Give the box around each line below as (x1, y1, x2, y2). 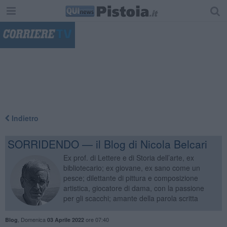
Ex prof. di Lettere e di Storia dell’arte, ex (63, 152, 194, 163)
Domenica (20, 215, 47, 223)
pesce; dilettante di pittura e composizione (63, 172, 198, 183)
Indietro (9, 112, 39, 123)
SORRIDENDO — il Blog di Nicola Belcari (7, 136, 207, 152)
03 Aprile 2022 (47, 215, 84, 223)
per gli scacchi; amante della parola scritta (63, 193, 198, 203)
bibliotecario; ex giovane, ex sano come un (63, 162, 200, 173)
